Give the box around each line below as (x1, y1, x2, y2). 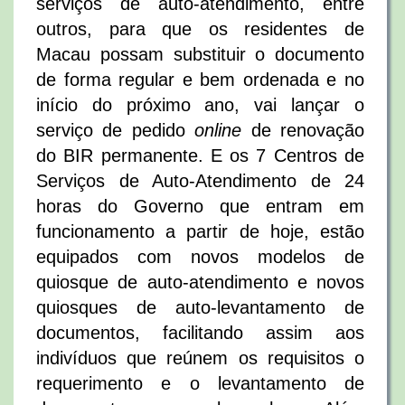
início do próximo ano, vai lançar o (36, 95, 364, 115)
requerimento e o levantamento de (36, 373, 364, 393)
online (194, 120, 242, 140)
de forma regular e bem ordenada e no (36, 70, 364, 89)
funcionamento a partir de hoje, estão (36, 221, 364, 241)
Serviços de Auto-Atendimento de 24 (36, 171, 364, 191)
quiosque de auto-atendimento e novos (36, 272, 364, 292)
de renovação (241, 120, 365, 140)
